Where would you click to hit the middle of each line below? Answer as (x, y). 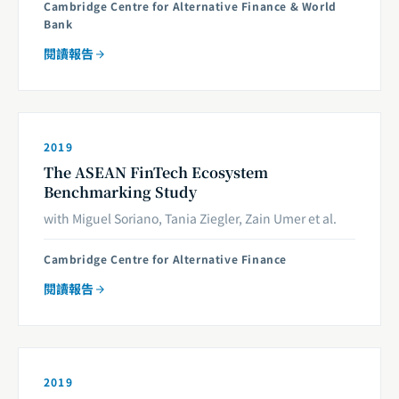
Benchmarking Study (120, 192)
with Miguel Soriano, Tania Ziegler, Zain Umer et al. (190, 218)
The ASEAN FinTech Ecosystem (156, 172)
